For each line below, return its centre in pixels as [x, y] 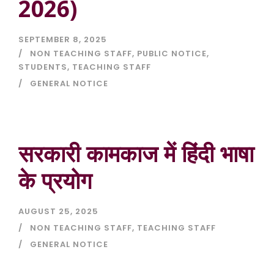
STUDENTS [43, 67]
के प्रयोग [55, 180]
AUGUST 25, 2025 [58, 212]
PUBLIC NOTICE [172, 54]
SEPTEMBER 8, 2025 [63, 40]
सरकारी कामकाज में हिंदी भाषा [136, 154]
